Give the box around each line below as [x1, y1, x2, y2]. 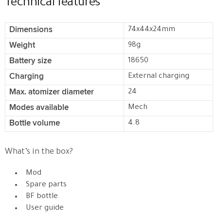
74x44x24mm [128, 25, 175, 34]
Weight [9, 40, 35, 50]
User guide [26, 204, 64, 213]
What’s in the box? [5, 147, 73, 157]
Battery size [9, 55, 52, 66]
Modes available [9, 102, 69, 112]
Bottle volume [9, 118, 60, 128]
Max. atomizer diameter [9, 87, 94, 97]
